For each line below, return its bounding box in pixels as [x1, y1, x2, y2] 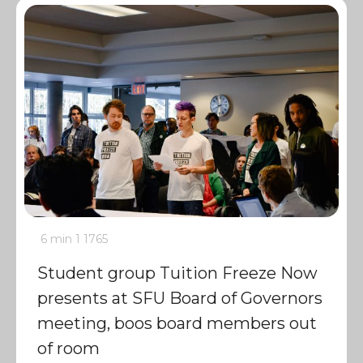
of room [37, 339, 100, 358]
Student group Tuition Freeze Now [37, 263, 318, 283]
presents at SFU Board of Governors [37, 288, 322, 308]
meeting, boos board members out [37, 314, 317, 333]
